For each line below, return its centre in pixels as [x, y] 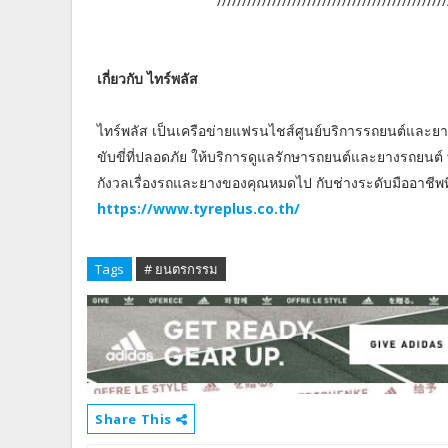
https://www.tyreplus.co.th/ [198, 209]
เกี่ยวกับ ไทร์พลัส [147, 79]
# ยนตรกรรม [181, 269]
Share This [135, 418]
